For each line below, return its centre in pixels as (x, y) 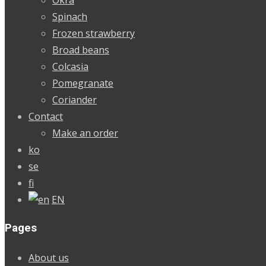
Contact (46, 116)
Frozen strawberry (94, 33)
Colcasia (70, 66)
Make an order (85, 133)
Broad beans (81, 50)
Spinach (70, 16)
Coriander (75, 99)
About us (49, 257)
